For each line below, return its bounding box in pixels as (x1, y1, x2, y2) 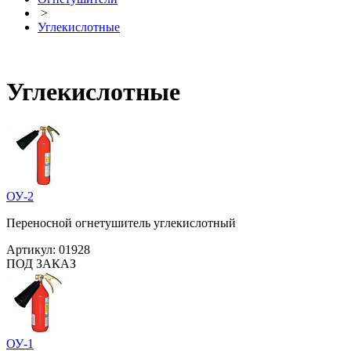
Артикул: (6, 242, 59, 256)
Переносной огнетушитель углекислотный (6, 215, 236, 230)
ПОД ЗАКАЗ (6, 256, 76, 270)
